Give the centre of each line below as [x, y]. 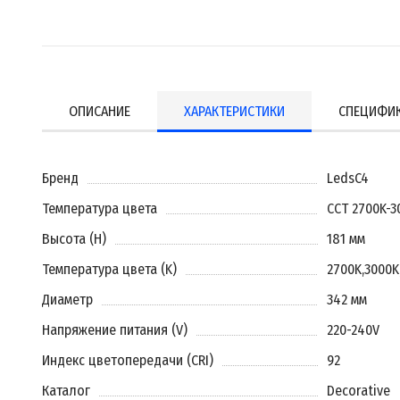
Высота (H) [74, 239]
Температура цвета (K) [109, 269]
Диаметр [67, 300]
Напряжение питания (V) [115, 330]
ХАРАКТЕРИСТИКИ [234, 111]
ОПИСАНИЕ [100, 111]
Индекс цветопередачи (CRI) [128, 360]
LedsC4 [347, 178]
